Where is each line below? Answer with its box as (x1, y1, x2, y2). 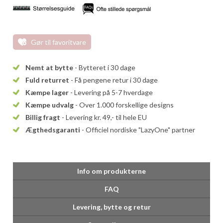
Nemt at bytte (25, 63, 74, 72)
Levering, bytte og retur (72, 203, 151, 211)
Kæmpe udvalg (25, 101, 74, 109)
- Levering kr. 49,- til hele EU (60, 113, 147, 121)
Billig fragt (25, 113, 61, 121)
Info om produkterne (77, 167, 146, 175)
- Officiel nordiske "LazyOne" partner (80, 125, 196, 134)
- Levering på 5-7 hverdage (69, 88, 153, 97)
